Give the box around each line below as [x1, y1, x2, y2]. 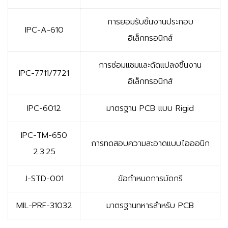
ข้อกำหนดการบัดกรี [118, 172, 183, 185]
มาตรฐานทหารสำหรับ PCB [106, 199, 194, 212]
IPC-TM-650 [21, 129, 67, 141]
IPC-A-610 [24, 23, 64, 36]
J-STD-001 [24, 172, 64, 185]
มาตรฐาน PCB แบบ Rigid [106, 102, 194, 115]
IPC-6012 [27, 102, 61, 115]
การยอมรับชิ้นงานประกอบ [107, 15, 193, 28]
